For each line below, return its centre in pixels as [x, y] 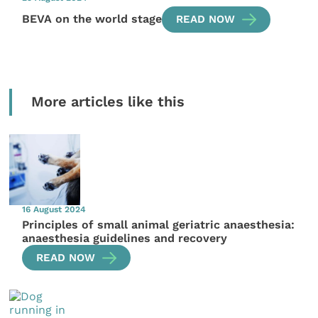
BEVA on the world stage [92, 19]
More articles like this [108, 102]
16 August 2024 [54, 210]
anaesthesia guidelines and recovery [125, 238]
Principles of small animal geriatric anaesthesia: [159, 224]
